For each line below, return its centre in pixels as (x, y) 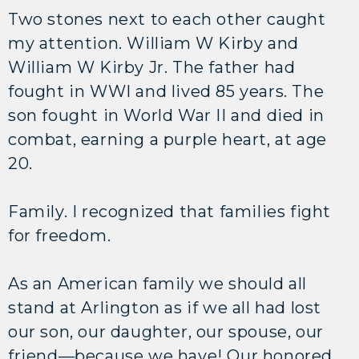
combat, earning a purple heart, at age (167, 139)
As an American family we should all (158, 283)
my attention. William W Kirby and (153, 43)
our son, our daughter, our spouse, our (166, 331)
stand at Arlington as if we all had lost (165, 307)
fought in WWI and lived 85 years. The (166, 91)
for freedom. (60, 235)
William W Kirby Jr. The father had (152, 67)
